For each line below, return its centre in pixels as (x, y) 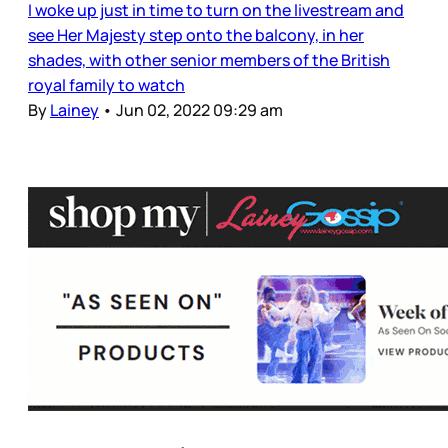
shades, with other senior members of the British (209, 60)
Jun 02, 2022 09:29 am (199, 110)
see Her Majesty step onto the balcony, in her (196, 35)
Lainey (74, 110)
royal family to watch (106, 85)
